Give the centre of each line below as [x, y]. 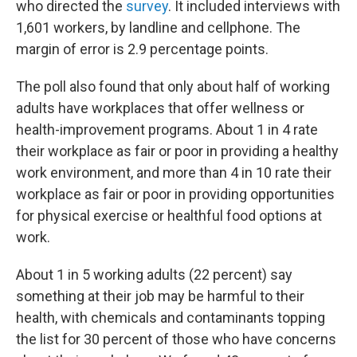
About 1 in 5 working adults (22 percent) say [154, 275]
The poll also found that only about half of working [173, 86]
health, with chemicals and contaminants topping [171, 318]
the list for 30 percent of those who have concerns [176, 339]
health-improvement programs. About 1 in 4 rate [167, 129]
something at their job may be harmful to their [160, 296]
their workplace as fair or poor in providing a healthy [177, 151]
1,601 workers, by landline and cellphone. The [158, 27]
